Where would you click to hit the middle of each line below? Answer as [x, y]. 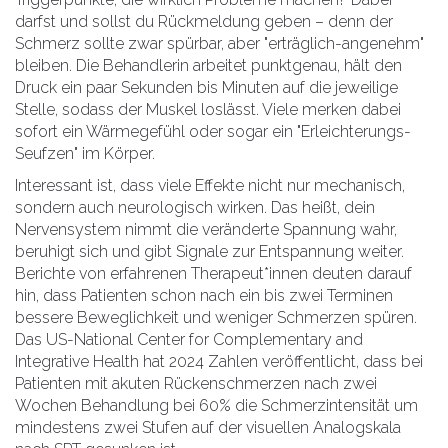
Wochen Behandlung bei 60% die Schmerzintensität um [216, 406]
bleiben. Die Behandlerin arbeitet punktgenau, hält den [208, 66]
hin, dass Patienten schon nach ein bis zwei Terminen [204, 296]
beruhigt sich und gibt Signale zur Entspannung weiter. [209, 252]
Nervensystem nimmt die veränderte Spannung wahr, [206, 230]
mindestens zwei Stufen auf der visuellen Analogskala [208, 428]
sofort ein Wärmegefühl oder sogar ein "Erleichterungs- [213, 132]
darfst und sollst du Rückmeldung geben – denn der [204, 22]
